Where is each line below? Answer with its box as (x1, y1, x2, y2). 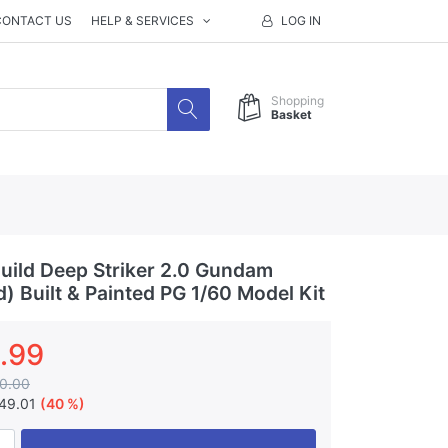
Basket (271, 107, 312, 123)
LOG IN (281, 13, 322, 28)
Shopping (271, 93, 324, 109)
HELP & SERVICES (91, 13, 195, 28)
